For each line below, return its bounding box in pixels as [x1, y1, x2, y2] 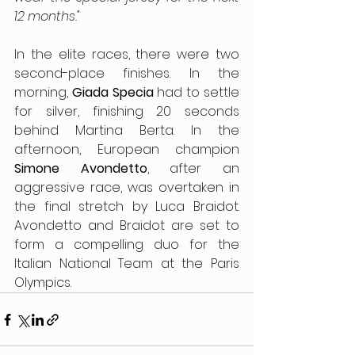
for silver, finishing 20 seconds [14, 102, 239, 121]
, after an [147, 159, 240, 178]
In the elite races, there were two [14, 45, 239, 64]
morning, [14, 83, 72, 102]
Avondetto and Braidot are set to [14, 216, 239, 235]
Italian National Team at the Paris [14, 254, 239, 273]
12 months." [14, 7, 80, 26]
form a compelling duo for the [14, 235, 239, 254]
